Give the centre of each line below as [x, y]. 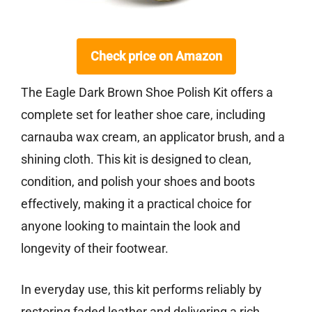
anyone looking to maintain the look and [131, 226]
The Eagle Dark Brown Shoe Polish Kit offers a [147, 93]
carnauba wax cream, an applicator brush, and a [153, 137]
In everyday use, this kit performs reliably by [141, 290]
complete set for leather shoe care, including [143, 115]
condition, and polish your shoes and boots [138, 182]
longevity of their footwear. [95, 249]
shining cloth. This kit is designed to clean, [136, 159]
